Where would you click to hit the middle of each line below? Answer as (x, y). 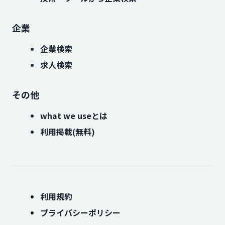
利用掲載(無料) (68, 132)
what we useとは (74, 116)
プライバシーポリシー (80, 212)
